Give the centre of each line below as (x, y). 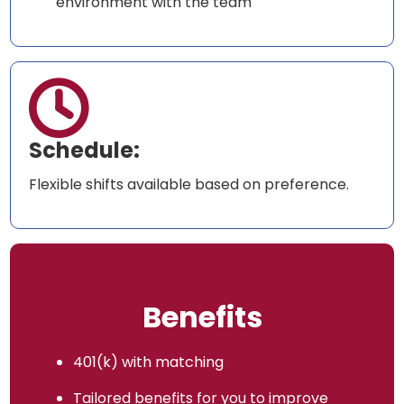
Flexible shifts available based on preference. (189, 185)
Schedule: (85, 151)
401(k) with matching (149, 363)
